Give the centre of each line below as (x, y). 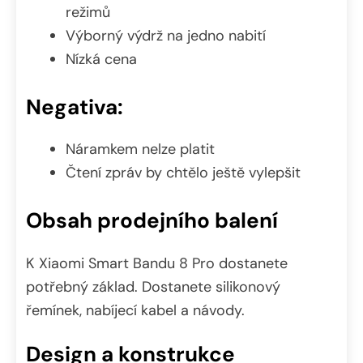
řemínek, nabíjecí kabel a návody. (135, 311)
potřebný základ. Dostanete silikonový (153, 287)
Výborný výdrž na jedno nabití (166, 35)
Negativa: (75, 107)
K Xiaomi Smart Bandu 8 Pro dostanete (157, 264)
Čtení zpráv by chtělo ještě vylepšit (183, 173)
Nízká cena (101, 59)
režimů (88, 12)
